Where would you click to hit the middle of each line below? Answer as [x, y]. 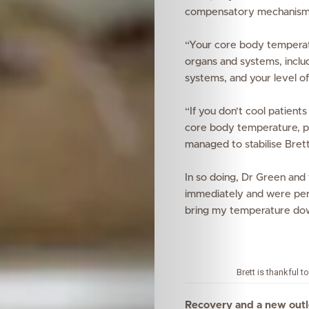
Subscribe [240, 134]
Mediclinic [233, 98]
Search [191, 184]
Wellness [233, 26]
